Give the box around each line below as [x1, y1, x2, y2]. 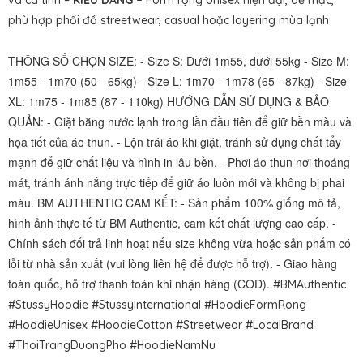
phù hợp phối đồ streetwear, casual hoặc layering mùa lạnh [8, 13, 329, 28]
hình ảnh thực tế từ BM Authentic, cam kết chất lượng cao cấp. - [8, 215, 336, 231]
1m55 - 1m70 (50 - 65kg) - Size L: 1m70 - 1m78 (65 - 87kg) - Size [8, 73, 347, 89]
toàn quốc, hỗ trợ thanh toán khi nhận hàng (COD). [8, 275, 273, 292]
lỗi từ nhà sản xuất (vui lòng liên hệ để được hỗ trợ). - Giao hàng [8, 255, 337, 271]
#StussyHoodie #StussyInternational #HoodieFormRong [8, 297, 306, 312]
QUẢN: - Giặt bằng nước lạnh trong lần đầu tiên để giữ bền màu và [8, 113, 352, 130]
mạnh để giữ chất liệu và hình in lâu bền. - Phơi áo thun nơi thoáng [8, 154, 350, 170]
